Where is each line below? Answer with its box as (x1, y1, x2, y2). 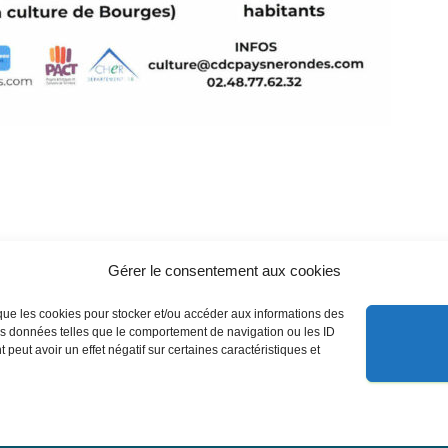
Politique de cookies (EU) (174, 413, 376, 433)
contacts (77, 413, 144, 433)
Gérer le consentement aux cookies (107, 261, 341, 279)
